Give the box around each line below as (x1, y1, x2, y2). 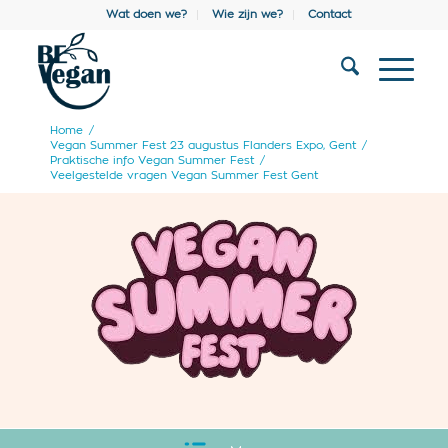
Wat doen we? (106, 9, 188, 20)
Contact (308, 9, 352, 20)
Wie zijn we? (212, 9, 284, 20)
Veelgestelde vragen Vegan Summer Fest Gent (49, 170, 318, 181)
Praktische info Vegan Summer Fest (49, 155, 254, 166)
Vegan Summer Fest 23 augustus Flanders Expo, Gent (49, 140, 356, 151)
